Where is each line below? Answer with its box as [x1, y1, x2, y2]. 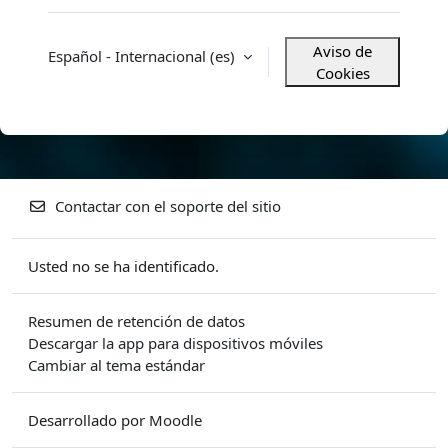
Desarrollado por [28, 410, 149, 430]
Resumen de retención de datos [28, 311, 245, 331]
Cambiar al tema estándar [28, 355, 205, 375]
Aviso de [313, 41, 372, 61]
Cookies [315, 63, 370, 83]
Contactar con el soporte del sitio [54, 196, 281, 216]
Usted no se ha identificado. [28, 256, 219, 276]
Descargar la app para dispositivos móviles [28, 333, 323, 353]
